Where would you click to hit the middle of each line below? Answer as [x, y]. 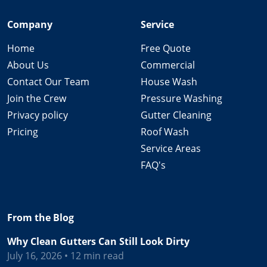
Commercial [168, 65]
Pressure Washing [181, 98]
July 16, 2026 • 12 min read [66, 255]
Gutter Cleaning [176, 115]
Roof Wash [165, 131]
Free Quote [166, 48]
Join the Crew [37, 98]
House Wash [169, 81]
